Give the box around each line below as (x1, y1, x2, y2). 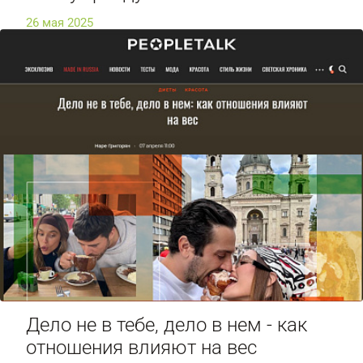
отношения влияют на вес (26, 336, 257, 360)
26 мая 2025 (26, 15, 93, 31)
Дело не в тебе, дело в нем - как (26, 314, 307, 337)
